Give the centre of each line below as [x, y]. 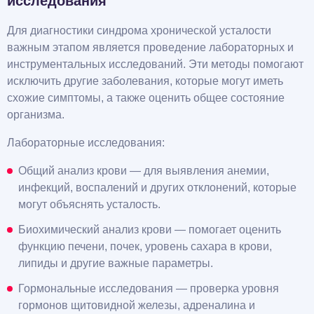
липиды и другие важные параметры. [116, 264]
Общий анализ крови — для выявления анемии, [144, 171]
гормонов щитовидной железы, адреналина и [137, 306]
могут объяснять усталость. [89, 205]
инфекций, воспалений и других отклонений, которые [157, 188]
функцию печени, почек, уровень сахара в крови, [145, 247]
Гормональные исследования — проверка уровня [149, 289]
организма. [36, 115]
